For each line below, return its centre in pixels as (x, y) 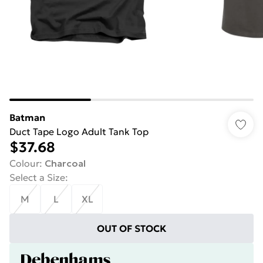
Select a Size (37, 177)
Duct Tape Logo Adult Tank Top (79, 131)
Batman (27, 117)
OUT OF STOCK (131, 228)
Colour (24, 163)
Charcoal (65, 163)
